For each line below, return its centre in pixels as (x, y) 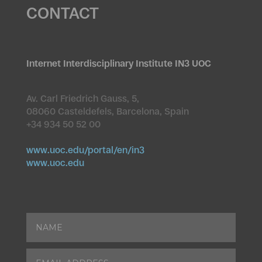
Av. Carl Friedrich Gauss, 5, (82, 99)
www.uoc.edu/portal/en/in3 (85, 150)
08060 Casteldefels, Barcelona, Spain (107, 112)
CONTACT (62, 13)
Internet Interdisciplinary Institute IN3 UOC (118, 64)
